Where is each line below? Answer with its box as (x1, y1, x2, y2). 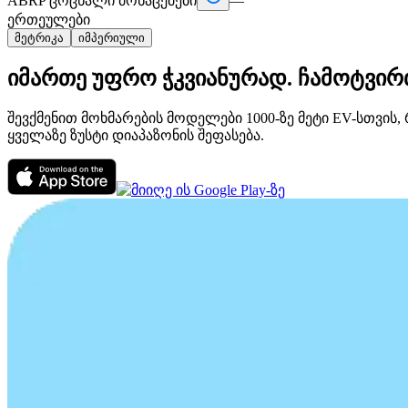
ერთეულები (7, 11, 90, 27)
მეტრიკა (15, 30, 64, 45)
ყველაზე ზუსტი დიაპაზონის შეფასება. (7, 127, 264, 143)
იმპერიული (78, 30, 145, 45)
